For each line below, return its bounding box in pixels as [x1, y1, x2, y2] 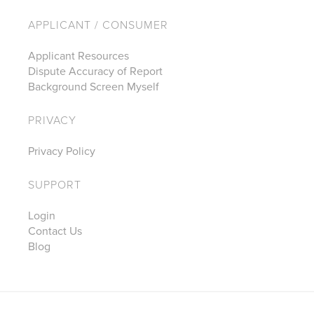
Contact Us [28, 224, 82, 238]
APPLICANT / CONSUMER [28, 18, 168, 33]
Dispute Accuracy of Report [28, 64, 163, 78]
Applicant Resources [28, 48, 129, 63]
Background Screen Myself [28, 79, 159, 94]
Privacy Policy [28, 144, 95, 158]
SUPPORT [28, 178, 81, 193]
